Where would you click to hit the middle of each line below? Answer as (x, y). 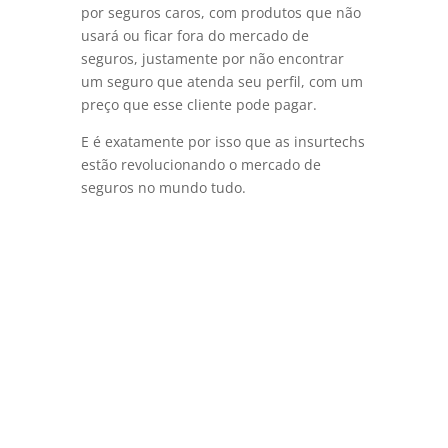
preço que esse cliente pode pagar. (200, 105)
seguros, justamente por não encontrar (212, 59)
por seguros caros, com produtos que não (220, 13)
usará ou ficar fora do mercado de (194, 36)
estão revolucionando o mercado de (200, 165)
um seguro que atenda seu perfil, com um (221, 82)
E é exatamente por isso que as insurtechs (222, 142)
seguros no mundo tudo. (163, 188)
